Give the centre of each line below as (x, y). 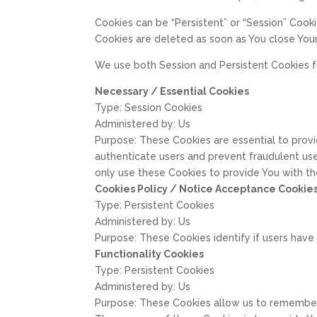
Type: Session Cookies (149, 107)
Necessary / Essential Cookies (172, 91)
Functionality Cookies (150, 254)
